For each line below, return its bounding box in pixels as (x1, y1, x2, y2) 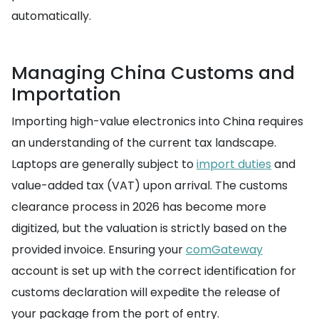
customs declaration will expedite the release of (11, 284, 281, 301)
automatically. (11, 8, 91, 25)
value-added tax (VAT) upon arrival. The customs (11, 177, 288, 194)
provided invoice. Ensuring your (11, 241, 186, 258)
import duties (197, 156, 271, 173)
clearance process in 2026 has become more (11, 199, 266, 216)
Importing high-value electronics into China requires (11, 113, 303, 130)
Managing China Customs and (11, 61, 295, 86)
